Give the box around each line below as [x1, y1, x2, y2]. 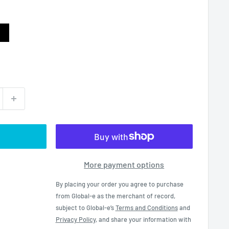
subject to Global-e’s [55, 203, 116, 212]
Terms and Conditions [115, 203, 178, 212]
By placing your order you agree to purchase [55, 179, 184, 188]
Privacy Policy [55, 215, 96, 223]
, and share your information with [95, 215, 191, 223]
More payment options [84, 159, 165, 169]
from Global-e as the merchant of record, [55, 191, 175, 200]
